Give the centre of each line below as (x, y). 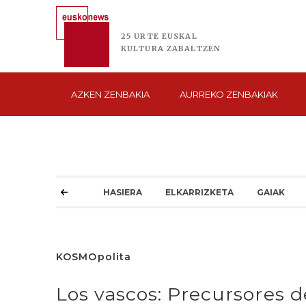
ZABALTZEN (194, 48)
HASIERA (123, 192)
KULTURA (144, 48)
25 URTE (141, 36)
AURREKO (203, 94)
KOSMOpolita (94, 257)
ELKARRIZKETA (200, 192)
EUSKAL (179, 36)
